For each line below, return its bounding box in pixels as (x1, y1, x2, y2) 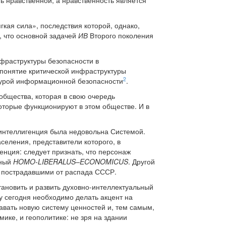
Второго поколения (88, 30, 153, 41)
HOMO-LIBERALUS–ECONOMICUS (13, 156, 128, 167)
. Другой (128, 156, 155, 167)
